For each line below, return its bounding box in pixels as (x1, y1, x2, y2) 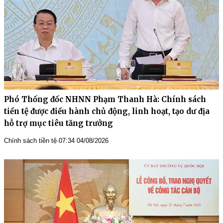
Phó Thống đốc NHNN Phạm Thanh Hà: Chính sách (4, 94, 206, 104)
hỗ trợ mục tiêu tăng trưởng (4, 118, 113, 128)
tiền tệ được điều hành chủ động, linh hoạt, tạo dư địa (4, 106, 210, 116)
